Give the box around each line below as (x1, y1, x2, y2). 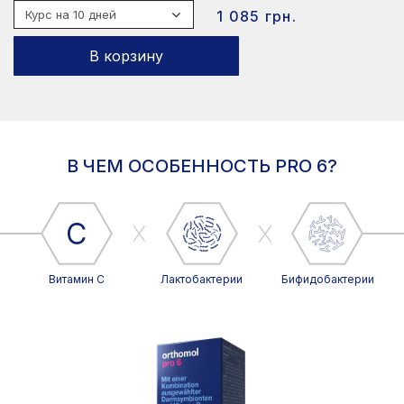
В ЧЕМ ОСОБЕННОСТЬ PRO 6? (67, 155, 337, 177)
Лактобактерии (161, 272, 243, 286)
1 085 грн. (216, 7, 297, 25)
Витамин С (48, 272, 105, 286)
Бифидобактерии (280, 272, 374, 286)
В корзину (89, 47, 163, 65)
